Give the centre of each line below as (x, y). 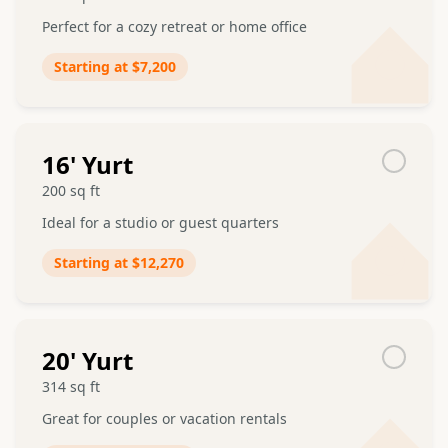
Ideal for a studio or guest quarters (160, 222)
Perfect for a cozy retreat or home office (174, 26)
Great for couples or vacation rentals (164, 418)
